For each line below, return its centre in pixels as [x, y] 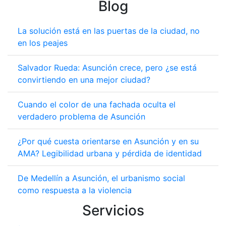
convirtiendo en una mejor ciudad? [84, 80]
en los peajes [43, 43]
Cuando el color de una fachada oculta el [97, 104]
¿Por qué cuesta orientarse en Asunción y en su [108, 141]
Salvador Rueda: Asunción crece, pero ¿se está [107, 68]
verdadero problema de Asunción [81, 117]
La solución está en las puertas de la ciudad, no [109, 31]
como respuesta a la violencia [75, 190]
